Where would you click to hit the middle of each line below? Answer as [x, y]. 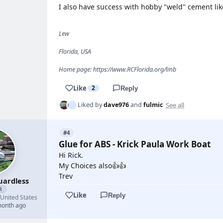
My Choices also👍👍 [92, 166]
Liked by [91, 105]
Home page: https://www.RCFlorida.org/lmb [117, 69]
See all [175, 105]
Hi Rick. [71, 155]
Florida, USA [75, 52]
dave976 [116, 105]
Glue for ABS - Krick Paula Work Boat [135, 144]
